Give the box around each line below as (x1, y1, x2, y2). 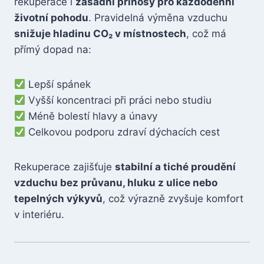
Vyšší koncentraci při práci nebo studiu (25, 94, 212, 106)
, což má (186, 28, 226, 39)
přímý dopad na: (14, 44, 91, 55)
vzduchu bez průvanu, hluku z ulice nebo (14, 177, 217, 189)
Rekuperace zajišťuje (14, 161, 115, 173)
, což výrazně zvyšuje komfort (103, 193, 243, 204)
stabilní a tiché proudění (115, 161, 236, 173)
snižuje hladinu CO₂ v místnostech (14, 28, 186, 39)
